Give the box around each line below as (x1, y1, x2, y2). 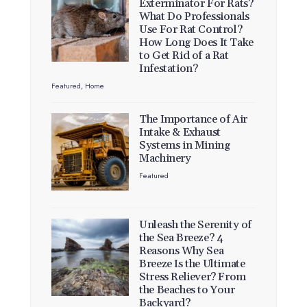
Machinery (139, 151, 191, 166)
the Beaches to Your (139, 283, 235, 297)
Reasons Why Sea (139, 244, 224, 258)
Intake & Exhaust (139, 125, 221, 140)
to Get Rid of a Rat (139, 49, 229, 63)
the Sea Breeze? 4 (139, 231, 223, 245)
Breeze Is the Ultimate (139, 257, 245, 271)
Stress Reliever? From (139, 270, 246, 284)
